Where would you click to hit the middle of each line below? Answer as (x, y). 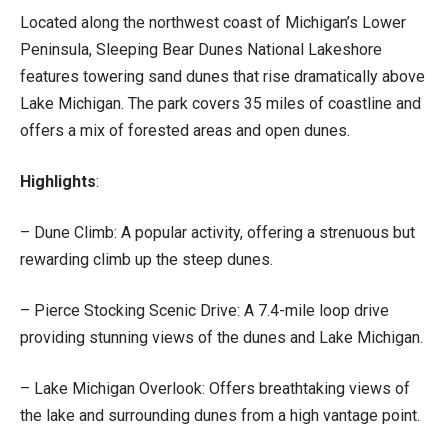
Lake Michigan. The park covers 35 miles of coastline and (220, 103)
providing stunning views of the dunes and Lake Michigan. (221, 337)
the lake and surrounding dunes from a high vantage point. (220, 415)
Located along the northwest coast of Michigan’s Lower (213, 22)
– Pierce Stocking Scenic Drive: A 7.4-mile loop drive (204, 310)
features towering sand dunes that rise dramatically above (222, 76)
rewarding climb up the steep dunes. (146, 259)
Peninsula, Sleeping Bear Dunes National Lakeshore (201, 49)
